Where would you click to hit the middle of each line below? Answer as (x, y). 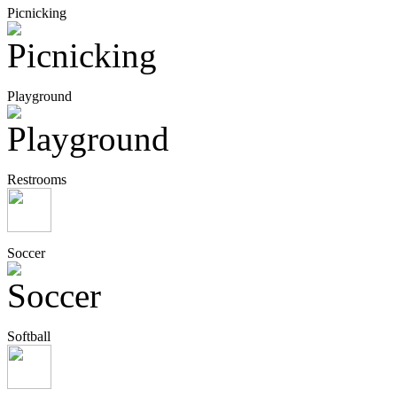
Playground (39, 97)
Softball (29, 337)
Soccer (26, 253)
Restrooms (37, 180)
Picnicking (37, 13)
